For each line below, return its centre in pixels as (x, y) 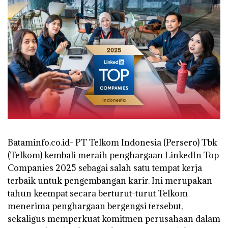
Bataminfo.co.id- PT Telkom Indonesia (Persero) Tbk (112, 142)
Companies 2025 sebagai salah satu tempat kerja (105, 168)
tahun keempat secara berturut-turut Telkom (98, 193)
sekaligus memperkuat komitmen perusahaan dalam (114, 219)
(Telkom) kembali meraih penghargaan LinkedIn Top (113, 155)
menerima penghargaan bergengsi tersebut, (95, 206)
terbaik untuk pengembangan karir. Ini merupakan (110, 180)
